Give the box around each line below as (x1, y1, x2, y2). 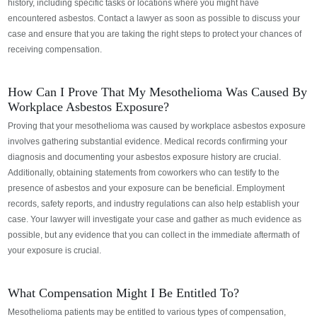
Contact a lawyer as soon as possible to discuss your (96, 13, 301, 23)
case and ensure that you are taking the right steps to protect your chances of (8, 28, 302, 39)
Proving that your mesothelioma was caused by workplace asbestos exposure (8, 120, 306, 131)
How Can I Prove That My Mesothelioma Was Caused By (8, 84, 308, 99)
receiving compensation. (8, 44, 103, 54)
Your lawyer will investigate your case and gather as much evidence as (28, 214, 302, 224)
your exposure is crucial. (8, 245, 102, 255)
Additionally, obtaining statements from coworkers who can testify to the (8, 167, 280, 178)
